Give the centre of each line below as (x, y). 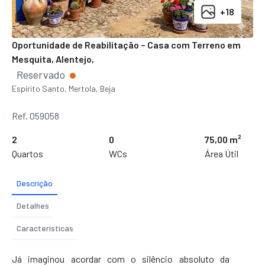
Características (45, 228)
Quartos (28, 154)
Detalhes (33, 206)
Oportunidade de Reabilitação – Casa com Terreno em (126, 45)
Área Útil (222, 154)
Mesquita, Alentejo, (53, 59)
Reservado (42, 75)
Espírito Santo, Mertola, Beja (64, 89)
